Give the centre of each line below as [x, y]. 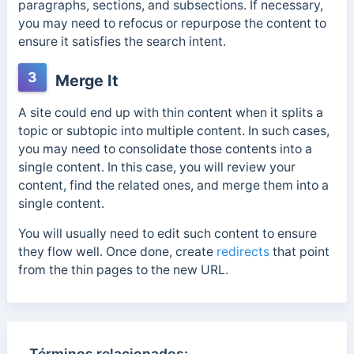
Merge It [85, 80]
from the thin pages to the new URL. [123, 270]
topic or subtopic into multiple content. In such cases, [173, 130]
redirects [243, 252]
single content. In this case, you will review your [156, 167]
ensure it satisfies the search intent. [123, 41]
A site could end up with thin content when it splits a [170, 112]
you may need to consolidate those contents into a [165, 149]
